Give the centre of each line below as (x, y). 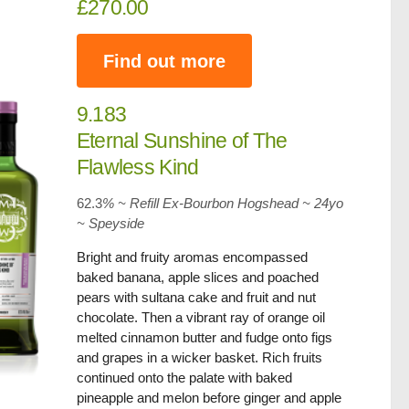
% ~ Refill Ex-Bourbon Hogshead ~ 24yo (222, 203)
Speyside (116, 223)
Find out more (164, 61)
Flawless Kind (137, 167)
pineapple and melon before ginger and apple (209, 398)
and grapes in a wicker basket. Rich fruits (199, 357)
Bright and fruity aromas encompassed (192, 257)
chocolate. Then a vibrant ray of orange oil (200, 317)
